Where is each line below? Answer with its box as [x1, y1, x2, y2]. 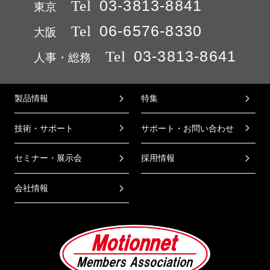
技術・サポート [14, 123, 74, 133]
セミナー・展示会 [14, 153, 83, 163]
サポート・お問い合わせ [141, 123, 234, 133]
